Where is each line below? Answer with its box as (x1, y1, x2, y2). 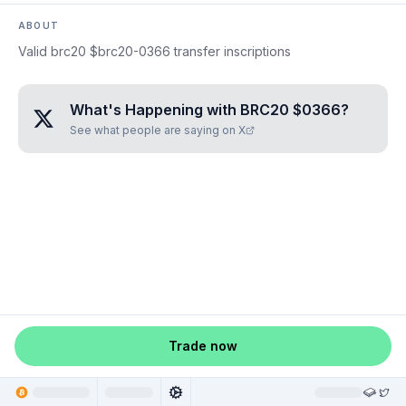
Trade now (169, 338, 237, 353)
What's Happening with (70, 101, 240, 119)
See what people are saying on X (70, 123, 246, 137)
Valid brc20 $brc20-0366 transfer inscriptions (18, 43, 291, 59)
